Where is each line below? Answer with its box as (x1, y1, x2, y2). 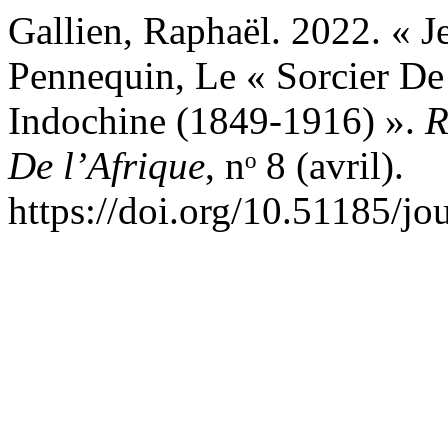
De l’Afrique (8, 144, 205, 187)
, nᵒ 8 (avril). (205, 144, 404, 187)
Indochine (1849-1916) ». (8, 99, 425, 142)
